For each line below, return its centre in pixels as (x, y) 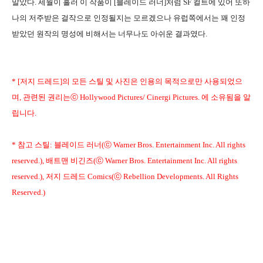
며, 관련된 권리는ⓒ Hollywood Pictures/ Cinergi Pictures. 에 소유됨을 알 (131, 97)
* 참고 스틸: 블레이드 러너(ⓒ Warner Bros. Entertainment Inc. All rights (129, 144)
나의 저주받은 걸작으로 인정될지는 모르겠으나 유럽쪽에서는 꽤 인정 (129, 18)
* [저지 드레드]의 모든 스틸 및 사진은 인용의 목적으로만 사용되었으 (127, 81)
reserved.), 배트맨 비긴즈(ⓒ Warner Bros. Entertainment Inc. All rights (124, 160)
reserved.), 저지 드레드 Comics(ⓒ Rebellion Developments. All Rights (125, 176)
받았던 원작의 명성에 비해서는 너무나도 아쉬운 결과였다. (109, 33)
